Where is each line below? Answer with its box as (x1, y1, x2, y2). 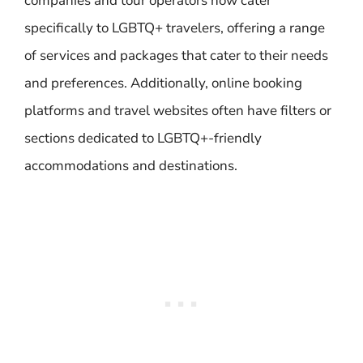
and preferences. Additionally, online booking (24, 73, 302, 92)
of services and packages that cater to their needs (24, 45, 328, 65)
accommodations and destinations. (24, 156, 237, 175)
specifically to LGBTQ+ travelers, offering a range (24, 18, 325, 37)
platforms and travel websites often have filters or (24, 100, 331, 120)
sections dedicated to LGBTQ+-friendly (24, 128, 262, 147)
